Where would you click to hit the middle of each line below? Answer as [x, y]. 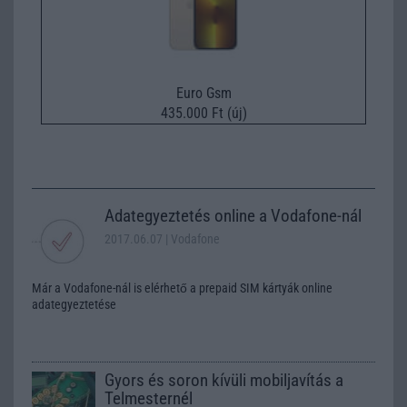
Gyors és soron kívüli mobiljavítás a [224, 380]
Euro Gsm [203, 93]
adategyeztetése [74, 304]
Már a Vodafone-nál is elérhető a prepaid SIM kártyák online [182, 288]
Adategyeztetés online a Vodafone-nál [233, 215]
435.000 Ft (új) [203, 113]
